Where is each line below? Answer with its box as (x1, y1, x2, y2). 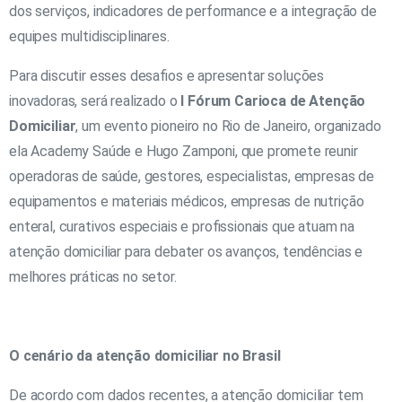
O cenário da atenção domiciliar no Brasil (9, 346, 281, 364)
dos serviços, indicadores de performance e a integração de (9, 2, 377, 20)
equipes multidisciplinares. (9, 27, 170, 45)
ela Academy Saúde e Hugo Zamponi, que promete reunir (9, 142, 358, 160)
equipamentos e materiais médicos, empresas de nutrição (9, 192, 364, 210)
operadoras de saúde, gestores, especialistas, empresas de (9, 167, 374, 185)
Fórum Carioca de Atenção (188, 92, 366, 109)
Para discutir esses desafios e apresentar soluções (9, 66, 325, 84)
